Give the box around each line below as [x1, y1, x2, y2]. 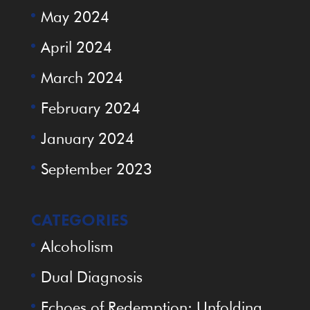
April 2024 [40, 37, 112, 56]
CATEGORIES [30, 208, 128, 230]
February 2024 [40, 98, 140, 117]
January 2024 [40, 129, 134, 147]
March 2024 [40, 68, 123, 86]
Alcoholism [40, 237, 113, 255]
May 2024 [40, 7, 109, 26]
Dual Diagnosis [40, 267, 143, 286]
